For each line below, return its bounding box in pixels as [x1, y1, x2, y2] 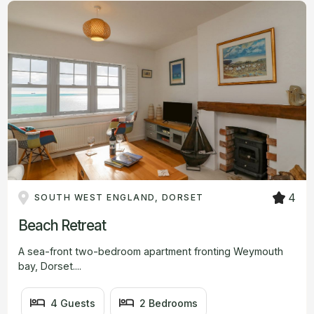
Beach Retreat [18, 216, 106, 234]
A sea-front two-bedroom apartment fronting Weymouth [18, 245, 283, 257]
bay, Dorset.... [18, 259, 81, 272]
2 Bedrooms [139, 296, 198, 309]
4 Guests [50, 296, 96, 309]
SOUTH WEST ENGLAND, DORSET [34, 191, 204, 203]
